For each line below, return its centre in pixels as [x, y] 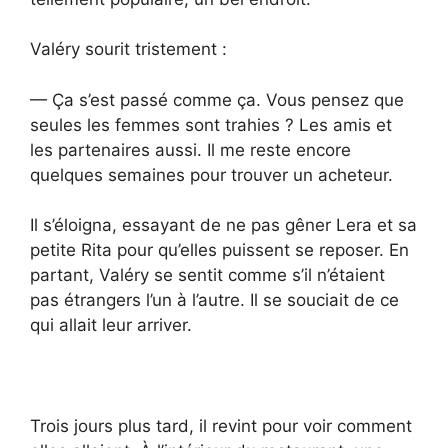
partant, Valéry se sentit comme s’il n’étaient [207, 275]
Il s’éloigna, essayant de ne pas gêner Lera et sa [223, 225]
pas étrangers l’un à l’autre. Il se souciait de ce [214, 300]
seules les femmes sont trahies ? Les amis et [211, 124]
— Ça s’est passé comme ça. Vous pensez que [217, 99]
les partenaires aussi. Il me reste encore [190, 149]
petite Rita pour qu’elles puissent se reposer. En [219, 250]
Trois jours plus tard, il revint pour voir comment [221, 426]
